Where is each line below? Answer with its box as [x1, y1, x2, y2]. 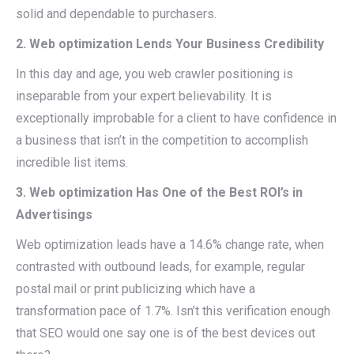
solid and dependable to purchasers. [16, 6, 217, 21]
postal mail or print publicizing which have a [16, 281, 255, 296]
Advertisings [16, 207, 92, 222]
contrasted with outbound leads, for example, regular [16, 259, 305, 274]
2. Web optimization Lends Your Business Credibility [16, 36, 324, 51]
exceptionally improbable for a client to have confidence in [16, 111, 337, 126]
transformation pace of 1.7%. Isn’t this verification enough [16, 303, 330, 318]
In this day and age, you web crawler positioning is [16, 66, 293, 81]
